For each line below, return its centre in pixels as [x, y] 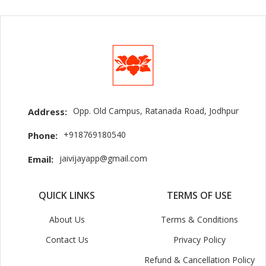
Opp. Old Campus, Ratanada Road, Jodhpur [156, 111]
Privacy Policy [199, 240]
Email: [40, 159]
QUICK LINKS [67, 195]
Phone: [42, 135]
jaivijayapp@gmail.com [103, 158]
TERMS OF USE [199, 195]
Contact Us [67, 240]
